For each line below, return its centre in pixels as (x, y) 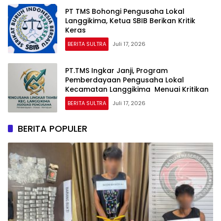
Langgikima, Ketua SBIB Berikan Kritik (130, 20)
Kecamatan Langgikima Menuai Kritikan (137, 89)
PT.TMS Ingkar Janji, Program (116, 70)
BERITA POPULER (53, 129)
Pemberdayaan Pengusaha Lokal (125, 80)
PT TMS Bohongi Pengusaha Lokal (125, 11)
